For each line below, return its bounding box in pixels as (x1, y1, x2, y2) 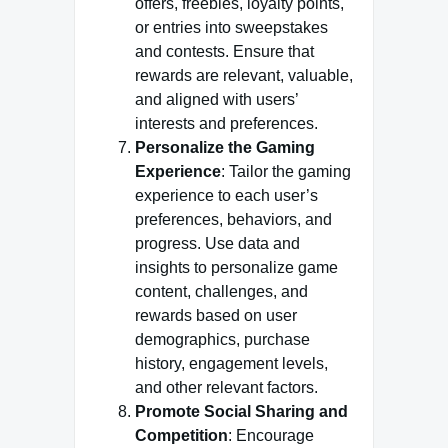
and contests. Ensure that (135, 43, 314, 60)
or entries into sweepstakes (135, 19, 328, 36)
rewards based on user (135, 307, 297, 324)
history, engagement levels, (135, 355, 328, 372)
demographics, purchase (135, 331, 310, 348)
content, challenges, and (135, 283, 308, 300)
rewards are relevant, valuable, (135, 67, 353, 84)
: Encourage (228, 427, 314, 444)
